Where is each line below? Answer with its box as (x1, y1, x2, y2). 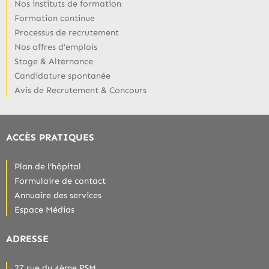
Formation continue (14, 12, 95, 23)
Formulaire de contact (14, 175, 106, 186)
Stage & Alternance (14, 55, 93, 67)
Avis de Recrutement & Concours (14, 84, 147, 95)
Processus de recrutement (14, 26, 119, 38)
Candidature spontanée (14, 70, 110, 81)
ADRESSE (6, 232, 49, 244)
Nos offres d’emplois (14, 41, 97, 52)
